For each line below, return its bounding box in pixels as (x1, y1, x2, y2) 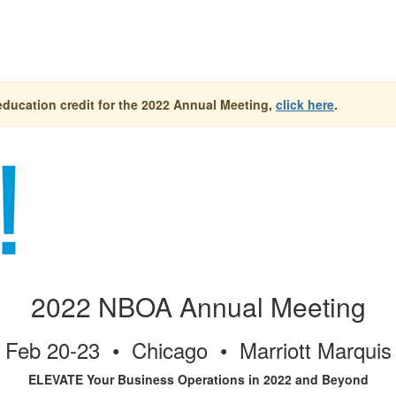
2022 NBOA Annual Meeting (30, 287, 366, 325)
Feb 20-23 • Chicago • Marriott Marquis (4, 334, 392, 365)
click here (276, 95, 334, 113)
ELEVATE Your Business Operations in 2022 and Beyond (27, 370, 369, 388)
